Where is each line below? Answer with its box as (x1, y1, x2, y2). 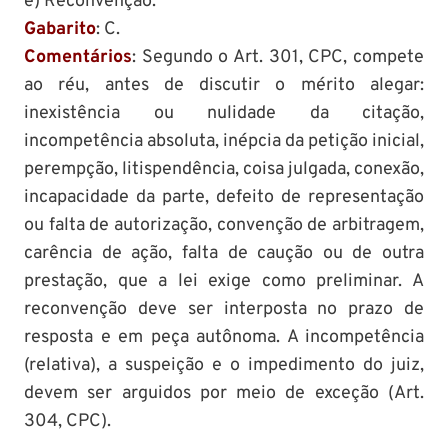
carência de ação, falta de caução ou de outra (24, 241, 424, 265)
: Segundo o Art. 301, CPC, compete (132, 45, 424, 69)
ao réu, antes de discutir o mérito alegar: (24, 73, 424, 97)
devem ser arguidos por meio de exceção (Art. (24, 381, 424, 405)
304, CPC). (24, 409, 111, 433)
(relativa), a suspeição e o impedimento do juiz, (24, 353, 424, 377)
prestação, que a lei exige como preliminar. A (24, 269, 424, 293)
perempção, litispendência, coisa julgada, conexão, (24, 157, 424, 181)
